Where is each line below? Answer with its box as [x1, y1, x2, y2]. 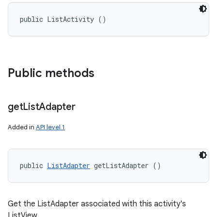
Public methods [8, 66, 94, 80]
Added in [8, 123, 36, 131]
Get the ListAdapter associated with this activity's [8, 199, 186, 209]
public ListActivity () [20, 15, 107, 24]
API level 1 [36, 123, 65, 131]
